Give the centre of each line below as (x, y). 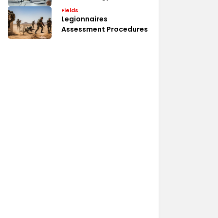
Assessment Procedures (105, 29)
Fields (70, 10)
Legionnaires (84, 19)
